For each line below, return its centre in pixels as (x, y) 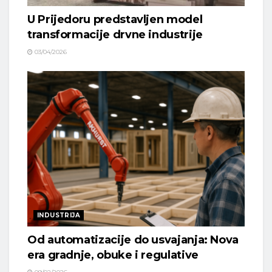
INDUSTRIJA (59, 216)
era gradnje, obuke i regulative (113, 255)
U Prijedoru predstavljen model (115, 20)
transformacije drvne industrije (115, 35)
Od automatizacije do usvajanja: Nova (133, 240)
